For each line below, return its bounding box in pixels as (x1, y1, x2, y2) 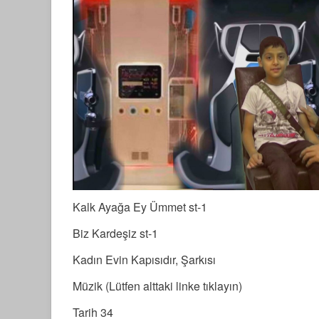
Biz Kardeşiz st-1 (73, 225, 158, 241)
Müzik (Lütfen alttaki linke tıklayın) (73, 278, 242, 294)
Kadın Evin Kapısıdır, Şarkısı (73, 251, 216, 268)
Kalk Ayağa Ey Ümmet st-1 (73, 199, 207, 215)
